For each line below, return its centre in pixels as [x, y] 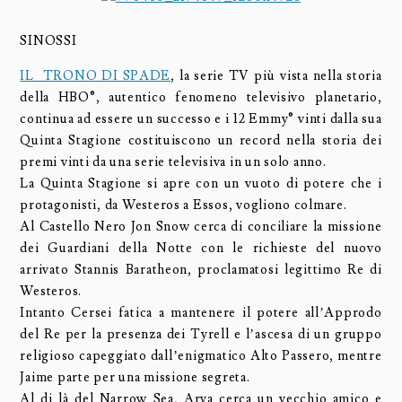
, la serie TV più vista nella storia [276, 75]
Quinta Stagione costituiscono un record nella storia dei [201, 140]
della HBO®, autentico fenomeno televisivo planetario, [201, 97]
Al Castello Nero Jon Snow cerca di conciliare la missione [201, 226]
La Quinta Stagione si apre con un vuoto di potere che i [201, 183]
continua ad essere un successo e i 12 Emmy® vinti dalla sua [201, 118]
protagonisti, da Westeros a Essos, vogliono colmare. [184, 205]
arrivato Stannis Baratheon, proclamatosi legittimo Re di [201, 269]
